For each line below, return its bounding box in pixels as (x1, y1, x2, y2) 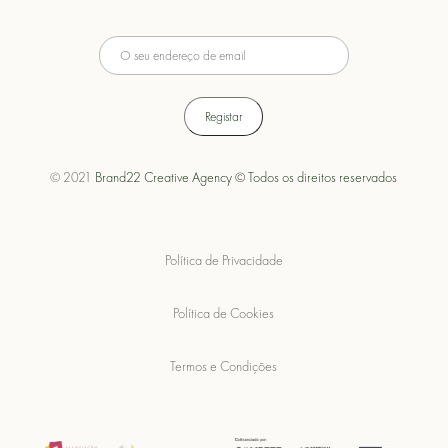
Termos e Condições (170, 357, 278, 376)
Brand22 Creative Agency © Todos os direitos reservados (95, 168, 398, 187)
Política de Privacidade (164, 251, 283, 270)
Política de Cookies (173, 304, 275, 323)
